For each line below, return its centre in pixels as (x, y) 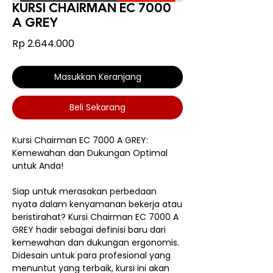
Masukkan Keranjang (97, 76)
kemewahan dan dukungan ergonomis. (96, 242)
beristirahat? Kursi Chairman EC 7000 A (95, 217)
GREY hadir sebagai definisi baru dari (89, 229)
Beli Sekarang (97, 107)
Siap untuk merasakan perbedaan (84, 191)
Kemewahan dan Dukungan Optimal (90, 153)
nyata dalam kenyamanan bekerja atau (97, 204)
